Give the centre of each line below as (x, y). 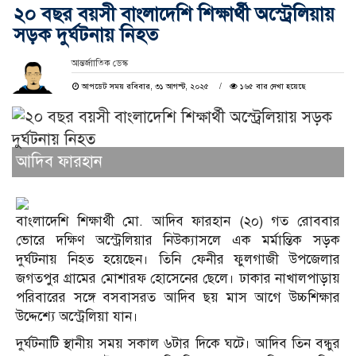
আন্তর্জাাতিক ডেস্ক (99, 64)
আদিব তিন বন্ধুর (298, 344)
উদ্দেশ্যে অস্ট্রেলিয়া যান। (77, 317)
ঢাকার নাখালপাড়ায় (290, 279)
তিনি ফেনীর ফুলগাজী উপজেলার (250, 260)
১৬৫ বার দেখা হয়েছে (271, 87)
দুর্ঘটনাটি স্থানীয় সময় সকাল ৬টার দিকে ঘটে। (133, 344)
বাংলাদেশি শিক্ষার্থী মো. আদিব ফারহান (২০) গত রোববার (178, 222)
